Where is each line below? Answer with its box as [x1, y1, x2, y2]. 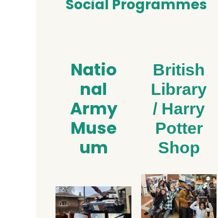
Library [151, 80, 207, 99]
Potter [155, 119, 203, 138]
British [153, 60, 205, 79]
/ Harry [153, 99, 205, 118]
